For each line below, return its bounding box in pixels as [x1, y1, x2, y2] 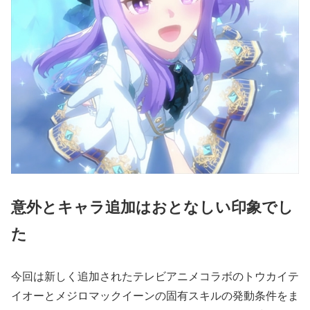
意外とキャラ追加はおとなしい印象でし [11, 198, 293, 216]
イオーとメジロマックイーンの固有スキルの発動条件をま [11, 290, 299, 302]
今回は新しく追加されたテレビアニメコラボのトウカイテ [11, 271, 299, 283]
